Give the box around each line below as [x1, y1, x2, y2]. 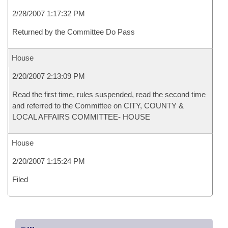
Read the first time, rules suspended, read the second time [12, 90, 206, 99]
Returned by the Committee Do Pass [12, 27, 135, 36]
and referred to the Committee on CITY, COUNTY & [12, 101, 184, 110]
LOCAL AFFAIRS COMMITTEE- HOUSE [12, 112, 150, 121]
